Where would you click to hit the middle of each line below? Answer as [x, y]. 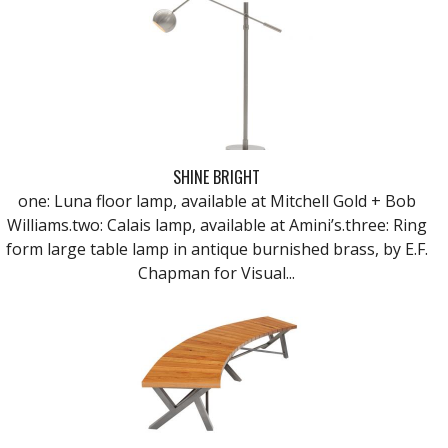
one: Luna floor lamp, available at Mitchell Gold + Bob [216, 200]
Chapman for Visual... [216, 272]
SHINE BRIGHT [216, 176]
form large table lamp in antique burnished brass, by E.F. [216, 248]
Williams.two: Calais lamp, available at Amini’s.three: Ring [216, 224]
